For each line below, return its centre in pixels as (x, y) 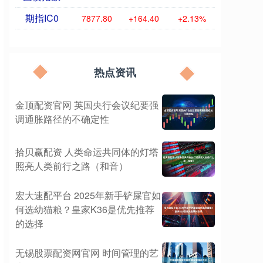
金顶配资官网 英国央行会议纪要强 (87, 105)
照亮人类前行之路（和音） (72, 166)
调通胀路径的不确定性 (62, 119)
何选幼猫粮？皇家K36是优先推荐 (85, 209)
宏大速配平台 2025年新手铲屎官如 (88, 195)
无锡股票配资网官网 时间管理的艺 (87, 253)
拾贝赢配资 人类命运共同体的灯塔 (87, 152)
